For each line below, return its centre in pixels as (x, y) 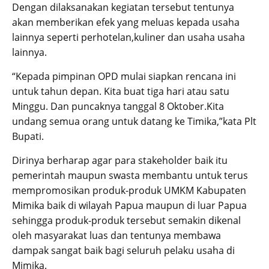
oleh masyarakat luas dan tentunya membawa (116, 236)
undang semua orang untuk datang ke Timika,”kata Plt (134, 122)
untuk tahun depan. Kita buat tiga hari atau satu (121, 92)
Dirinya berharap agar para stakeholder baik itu (120, 161)
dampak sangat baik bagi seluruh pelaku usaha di (123, 251)
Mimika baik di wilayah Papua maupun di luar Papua (129, 206)
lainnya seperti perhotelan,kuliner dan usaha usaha (128, 38)
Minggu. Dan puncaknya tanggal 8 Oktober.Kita (118, 107)
